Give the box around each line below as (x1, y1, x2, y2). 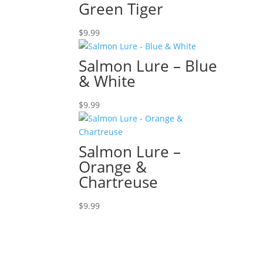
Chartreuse (79, 171, 159, 193)
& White (79, 70, 136, 92)
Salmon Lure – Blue (79, 55, 218, 76)
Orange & (79, 156, 147, 177)
